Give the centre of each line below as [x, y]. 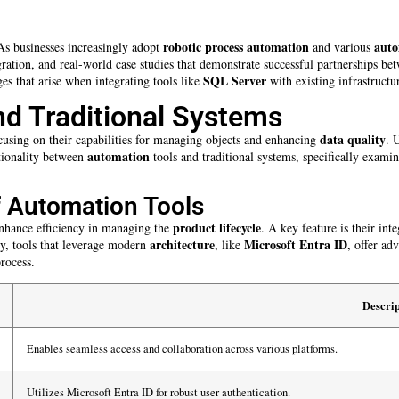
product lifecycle [217, 228]
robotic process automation [236, 47]
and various [342, 47]
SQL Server [235, 81]
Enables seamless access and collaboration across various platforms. [182, 348]
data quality [353, 139]
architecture [182, 245]
